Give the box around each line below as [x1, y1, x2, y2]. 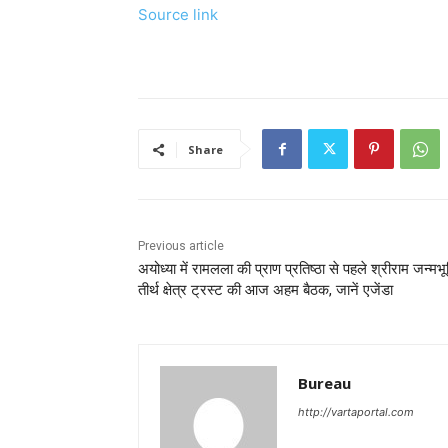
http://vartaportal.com [298, 405, 414, 420]
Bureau [298, 373, 351, 394]
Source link [138, 5, 218, 25]
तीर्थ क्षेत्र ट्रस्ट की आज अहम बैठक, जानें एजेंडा [138, 281, 393, 300]
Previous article [138, 239, 224, 254]
